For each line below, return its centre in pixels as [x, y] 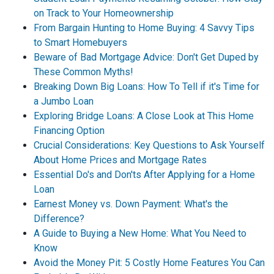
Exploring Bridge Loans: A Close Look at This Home [144, 116]
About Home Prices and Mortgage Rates [120, 160]
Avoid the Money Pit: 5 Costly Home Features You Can [149, 262]
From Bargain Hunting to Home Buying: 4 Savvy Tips [144, 28]
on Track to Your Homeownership [104, 13]
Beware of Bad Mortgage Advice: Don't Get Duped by [146, 57]
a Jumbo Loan [64, 101]
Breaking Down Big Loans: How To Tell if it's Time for [146, 86]
